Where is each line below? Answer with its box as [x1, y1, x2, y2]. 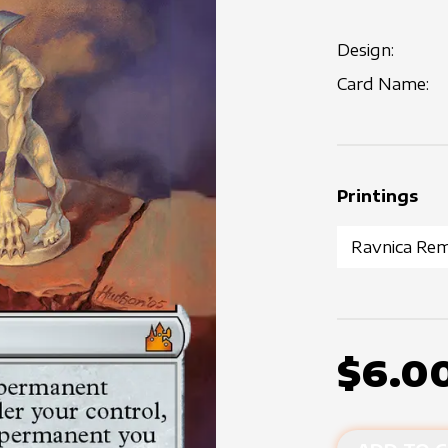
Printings [337, 186, 419, 206]
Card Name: [337, 74, 430, 94]
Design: [337, 40, 395, 60]
